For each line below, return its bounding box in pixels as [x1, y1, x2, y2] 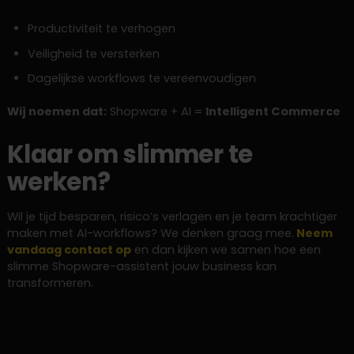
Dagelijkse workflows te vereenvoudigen [27, 70, 256, 86]
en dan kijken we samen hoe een [130, 242, 321, 258]
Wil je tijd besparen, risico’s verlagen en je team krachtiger [6, 209, 337, 225]
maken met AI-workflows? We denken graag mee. [6, 225, 294, 242]
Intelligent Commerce [205, 104, 341, 120]
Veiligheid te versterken [27, 45, 160, 62]
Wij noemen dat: [6, 104, 107, 120]
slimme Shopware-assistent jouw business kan [6, 258, 277, 275]
